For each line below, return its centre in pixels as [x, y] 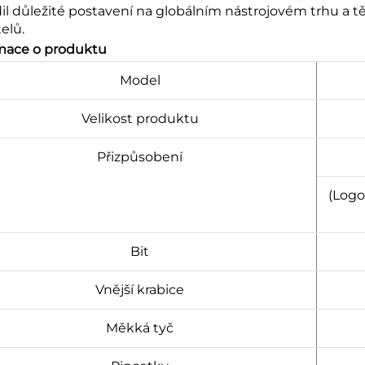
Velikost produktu [140, 118]
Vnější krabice [140, 289]
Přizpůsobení [140, 156]
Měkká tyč [140, 328]
